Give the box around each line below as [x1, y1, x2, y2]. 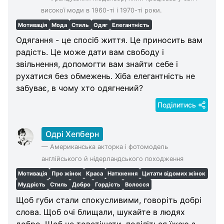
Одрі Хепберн [45, 129, 99, 139]
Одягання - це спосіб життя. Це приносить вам [16, 35, 202, 45]
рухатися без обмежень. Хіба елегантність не [16, 71, 195, 81]
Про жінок [51, 170, 82, 177]
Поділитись [157, 100, 196, 109]
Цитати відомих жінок [142, 170, 206, 177]
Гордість [95, 180, 121, 188]
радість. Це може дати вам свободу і [16, 47, 164, 57]
